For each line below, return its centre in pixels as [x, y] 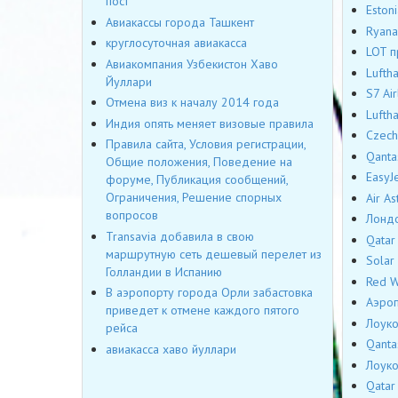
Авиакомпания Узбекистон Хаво [192, 64]
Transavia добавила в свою [180, 236]
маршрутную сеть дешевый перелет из [214, 254]
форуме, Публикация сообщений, [197, 180]
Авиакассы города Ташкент [180, 22]
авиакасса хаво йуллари [171, 349]
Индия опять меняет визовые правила [210, 123]
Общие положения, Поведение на [199, 162]
